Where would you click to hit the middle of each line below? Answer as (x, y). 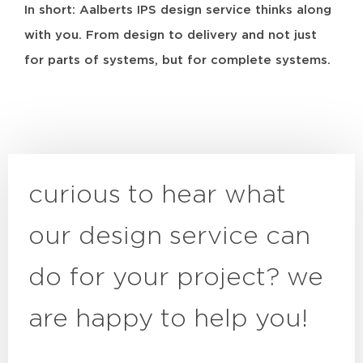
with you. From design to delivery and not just (171, 35)
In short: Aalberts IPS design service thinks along (178, 10)
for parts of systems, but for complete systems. (177, 60)
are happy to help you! (168, 318)
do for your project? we (176, 277)
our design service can (169, 236)
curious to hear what (157, 194)
